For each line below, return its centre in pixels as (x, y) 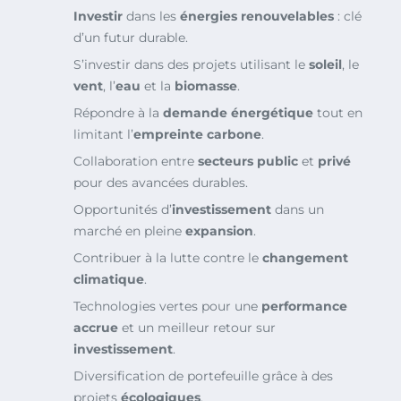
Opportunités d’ (123, 210)
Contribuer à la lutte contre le (168, 258)
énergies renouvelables (257, 17)
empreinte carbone (197, 135)
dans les (151, 17)
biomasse (206, 86)
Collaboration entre (136, 162)
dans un (298, 210)
